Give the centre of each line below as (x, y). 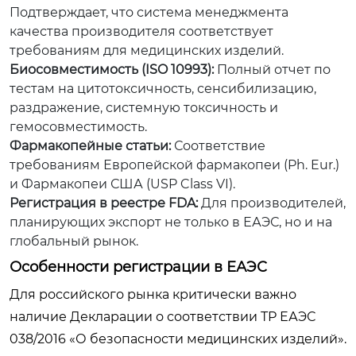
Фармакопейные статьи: (90, 145)
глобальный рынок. (74, 241)
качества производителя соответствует (141, 31)
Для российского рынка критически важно (153, 294)
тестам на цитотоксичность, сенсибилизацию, (163, 88)
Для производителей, (272, 203)
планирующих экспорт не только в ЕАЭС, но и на (171, 222)
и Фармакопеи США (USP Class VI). (122, 184)
